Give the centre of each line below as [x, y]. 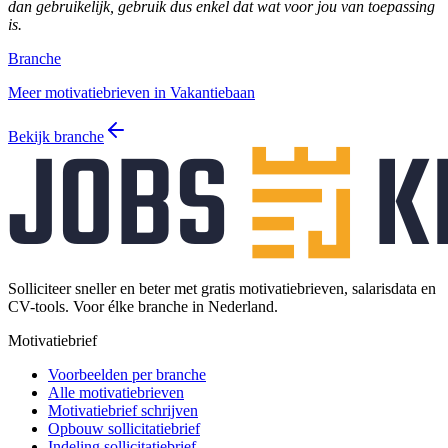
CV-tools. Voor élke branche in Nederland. [143, 307]
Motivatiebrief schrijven [123, 411]
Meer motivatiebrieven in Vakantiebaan [131, 93]
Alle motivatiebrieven [116, 393]
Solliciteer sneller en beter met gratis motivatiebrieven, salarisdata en [222, 289]
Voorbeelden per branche [127, 375]
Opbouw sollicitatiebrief [124, 429]
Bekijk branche [56, 137]
